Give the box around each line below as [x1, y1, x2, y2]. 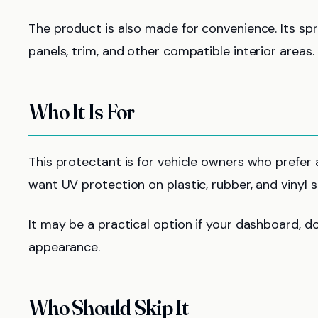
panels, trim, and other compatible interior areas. [28, 43, 314, 60]
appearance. [28, 238, 101, 256]
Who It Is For [28, 99, 135, 125]
